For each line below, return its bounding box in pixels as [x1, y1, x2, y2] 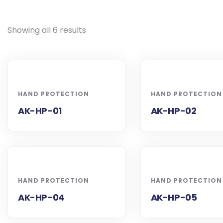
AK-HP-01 [18, 105, 62, 117]
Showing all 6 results [7, 24, 86, 36]
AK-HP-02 [150, 105, 197, 117]
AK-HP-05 [150, 191, 197, 204]
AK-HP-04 [18, 191, 65, 204]
